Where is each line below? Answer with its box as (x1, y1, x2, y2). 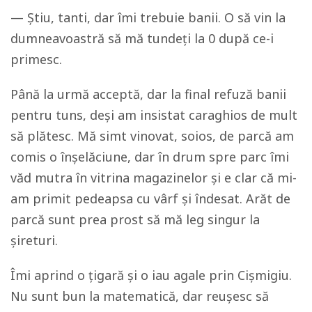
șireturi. (10, 232, 58, 249)
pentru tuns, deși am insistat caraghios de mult (10, 107, 297, 124)
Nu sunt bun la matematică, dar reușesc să (10, 288, 269, 305)
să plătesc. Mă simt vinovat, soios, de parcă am (10, 127, 294, 145)
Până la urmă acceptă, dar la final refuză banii (10, 86, 286, 103)
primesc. (10, 51, 62, 68)
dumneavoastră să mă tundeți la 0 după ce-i (10, 30, 274, 47)
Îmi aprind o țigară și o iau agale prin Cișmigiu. (10, 267, 292, 284)
